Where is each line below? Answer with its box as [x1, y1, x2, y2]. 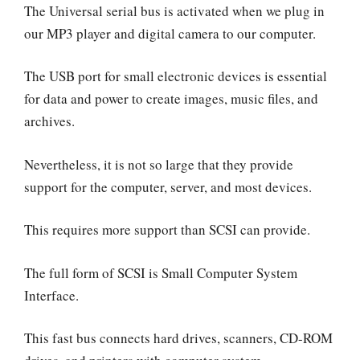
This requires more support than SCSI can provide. [24, 220, 310, 239]
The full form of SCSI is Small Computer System [24, 263, 297, 282]
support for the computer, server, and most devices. [24, 177, 312, 196]
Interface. [24, 285, 79, 305]
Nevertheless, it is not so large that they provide [24, 154, 293, 174]
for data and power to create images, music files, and [24, 89, 318, 108]
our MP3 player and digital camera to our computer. [24, 23, 316, 43]
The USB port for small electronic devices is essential [24, 67, 327, 86]
